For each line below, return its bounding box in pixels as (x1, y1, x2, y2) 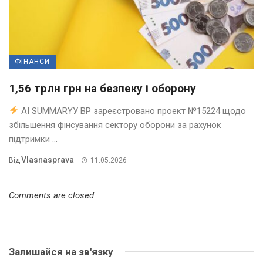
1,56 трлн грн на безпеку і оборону (9, 81, 196, 95)
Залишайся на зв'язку (9, 245, 113, 258)
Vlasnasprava (21, 154, 74, 164)
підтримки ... (9, 133, 58, 144)
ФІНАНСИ (15, 57, 50, 66)
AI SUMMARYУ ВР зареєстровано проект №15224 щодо (19, 105, 247, 116)
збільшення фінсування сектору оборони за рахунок (9, 119, 221, 130)
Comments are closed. (9, 190, 96, 201)
